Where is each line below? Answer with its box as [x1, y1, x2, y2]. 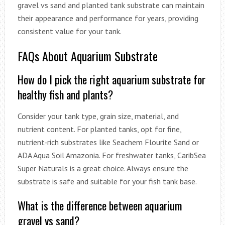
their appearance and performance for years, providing [17, 13, 198, 23]
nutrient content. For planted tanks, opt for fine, [17, 124, 181, 134]
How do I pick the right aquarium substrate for [17, 71, 205, 87]
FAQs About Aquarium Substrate [17, 46, 158, 65]
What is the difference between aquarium [17, 197, 182, 213]
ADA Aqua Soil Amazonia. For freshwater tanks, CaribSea [17, 150, 206, 160]
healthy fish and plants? [17, 86, 113, 102]
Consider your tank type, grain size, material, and [17, 110, 179, 121]
